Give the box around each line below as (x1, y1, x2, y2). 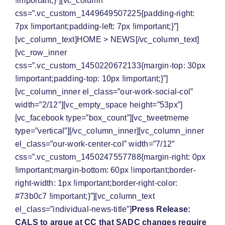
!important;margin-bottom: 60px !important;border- (15, 166, 196, 175)
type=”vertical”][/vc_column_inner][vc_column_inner (15, 127, 204, 136)
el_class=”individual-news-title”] (15, 205, 132, 214)
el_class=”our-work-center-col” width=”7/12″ (15, 140, 175, 149)
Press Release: (131, 205, 191, 214)
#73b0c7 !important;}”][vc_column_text (15, 192, 155, 201)
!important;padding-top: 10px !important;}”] (15, 74, 168, 83)
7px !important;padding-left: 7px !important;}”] (15, 22, 179, 31)
